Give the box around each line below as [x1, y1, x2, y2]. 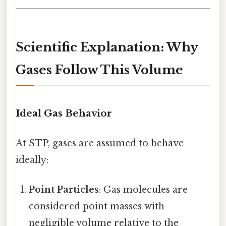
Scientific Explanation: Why [16, 39, 198, 54]
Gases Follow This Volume [16, 62, 183, 77]
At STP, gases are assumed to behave [16, 137, 184, 149]
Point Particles [29, 184, 99, 196]
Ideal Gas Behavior [16, 107, 112, 119]
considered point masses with [29, 201, 165, 212]
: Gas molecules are [99, 184, 188, 196]
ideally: [16, 154, 48, 165]
